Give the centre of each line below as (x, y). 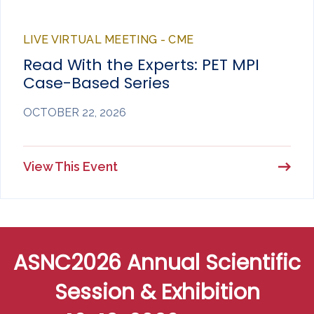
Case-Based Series (96, 83)
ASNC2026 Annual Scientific (157, 263)
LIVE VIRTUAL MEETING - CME (109, 40)
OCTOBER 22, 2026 (75, 113)
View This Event (70, 167)
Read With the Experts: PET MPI (141, 65)
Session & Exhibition (157, 293)
